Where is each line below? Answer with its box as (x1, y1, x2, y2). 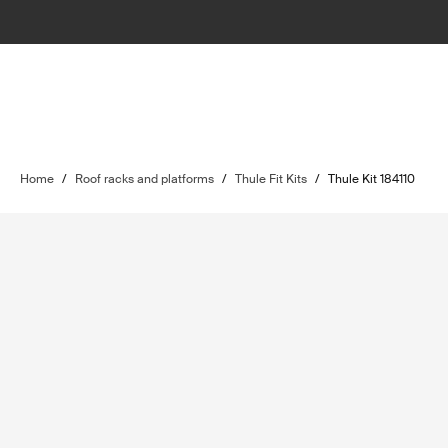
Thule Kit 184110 (328, 171, 415, 187)
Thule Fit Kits (235, 171, 307, 187)
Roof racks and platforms (75, 171, 214, 187)
